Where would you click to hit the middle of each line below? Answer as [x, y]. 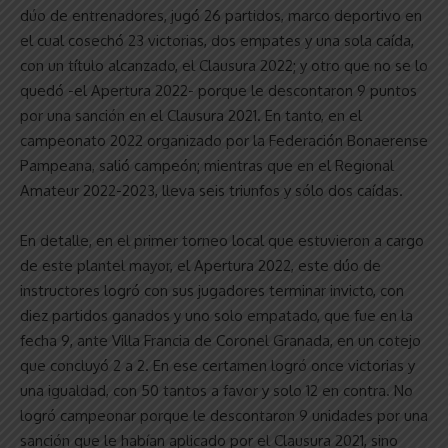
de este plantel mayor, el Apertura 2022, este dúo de [200, 265]
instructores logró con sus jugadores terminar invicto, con [212, 290]
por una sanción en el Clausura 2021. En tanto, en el [191, 115]
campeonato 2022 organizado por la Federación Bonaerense [224, 140]
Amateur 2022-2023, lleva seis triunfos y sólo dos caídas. [211, 190]
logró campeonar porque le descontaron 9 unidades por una [224, 415]
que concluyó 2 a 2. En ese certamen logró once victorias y [217, 365]
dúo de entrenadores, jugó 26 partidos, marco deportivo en [221, 15]
